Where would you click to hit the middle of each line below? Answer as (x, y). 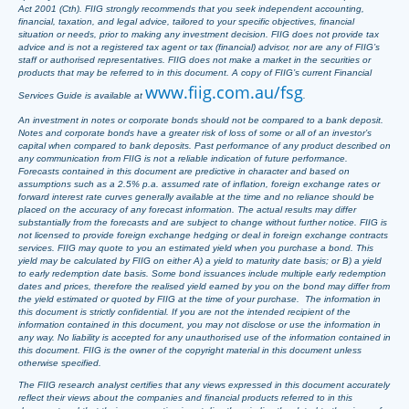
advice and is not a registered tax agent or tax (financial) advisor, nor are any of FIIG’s (199, 47)
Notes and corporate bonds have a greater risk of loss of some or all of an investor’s (195, 133)
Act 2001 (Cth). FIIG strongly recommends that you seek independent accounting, (191, 9)
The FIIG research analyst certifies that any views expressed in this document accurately (204, 385)
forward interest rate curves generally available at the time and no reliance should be (196, 197)
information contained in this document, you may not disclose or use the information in (199, 325)
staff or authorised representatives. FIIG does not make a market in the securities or (194, 60)
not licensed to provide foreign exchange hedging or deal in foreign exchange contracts (203, 235)
